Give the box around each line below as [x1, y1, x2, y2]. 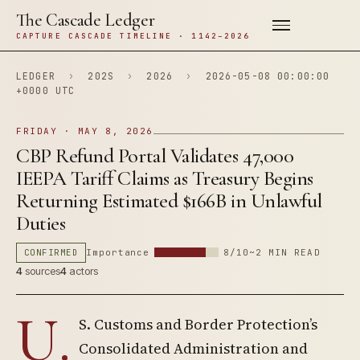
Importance [86, 247, 150, 258]
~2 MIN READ [248, 247, 321, 258]
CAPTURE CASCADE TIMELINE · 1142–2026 [16, 31, 251, 41]
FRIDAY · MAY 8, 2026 [16, 125, 153, 137]
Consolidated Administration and [79, 338, 308, 358]
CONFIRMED [24, 247, 79, 258]
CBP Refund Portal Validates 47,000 [16, 143, 294, 168]
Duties [16, 211, 66, 235]
